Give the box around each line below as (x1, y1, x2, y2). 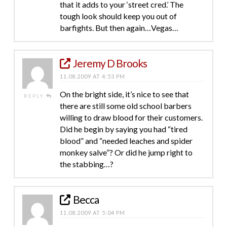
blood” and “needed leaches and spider (59, 135, 193, 145)
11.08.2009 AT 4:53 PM (59, 72, 125, 80)
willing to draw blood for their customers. (59, 112, 203, 122)
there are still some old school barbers (59, 100, 192, 110)
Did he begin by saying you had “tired (59, 124, 187, 134)
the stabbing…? (59, 159, 113, 169)
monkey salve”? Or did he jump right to (59, 147, 193, 157)
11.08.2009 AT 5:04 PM (59, 209, 125, 216)
